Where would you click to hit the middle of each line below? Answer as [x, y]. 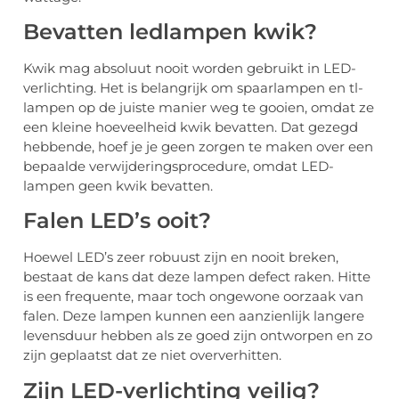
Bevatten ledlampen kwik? [170, 31]
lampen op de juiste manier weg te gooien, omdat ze [199, 107]
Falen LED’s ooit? [117, 221]
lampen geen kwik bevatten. [118, 185]
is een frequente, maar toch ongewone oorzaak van [193, 297]
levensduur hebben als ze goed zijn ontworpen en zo [198, 336]
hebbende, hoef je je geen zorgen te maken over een [198, 146]
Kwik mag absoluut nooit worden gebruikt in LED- [190, 68]
